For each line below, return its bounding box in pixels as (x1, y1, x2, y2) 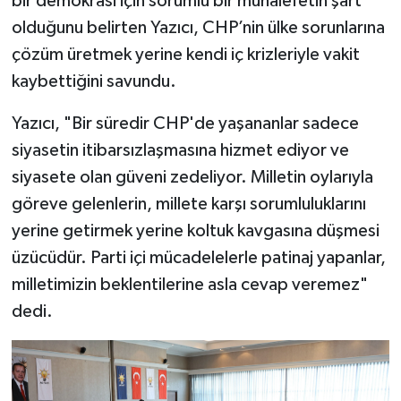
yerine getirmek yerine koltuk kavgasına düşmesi (11, 222, 380, 241)
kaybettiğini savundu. (11, 73, 176, 91)
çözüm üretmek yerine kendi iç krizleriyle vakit (11, 46, 360, 64)
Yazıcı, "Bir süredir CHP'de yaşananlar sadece (11, 115, 359, 133)
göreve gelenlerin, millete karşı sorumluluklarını (11, 195, 366, 214)
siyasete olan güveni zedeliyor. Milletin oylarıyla (11, 168, 373, 187)
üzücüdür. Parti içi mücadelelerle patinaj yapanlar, (11, 249, 386, 268)
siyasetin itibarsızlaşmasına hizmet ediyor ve (11, 141, 349, 160)
